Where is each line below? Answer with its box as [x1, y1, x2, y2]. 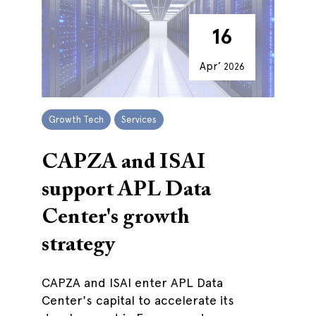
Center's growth [42, 207, 190, 229]
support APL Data [42, 180, 211, 201]
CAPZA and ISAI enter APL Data [42, 275, 223, 290]
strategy [42, 235, 115, 256]
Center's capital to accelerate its [42, 293, 234, 308]
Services [121, 114, 157, 125]
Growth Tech [49, 114, 104, 125]
